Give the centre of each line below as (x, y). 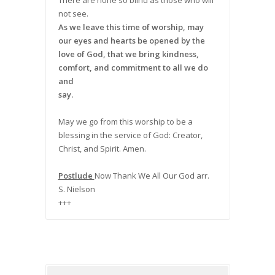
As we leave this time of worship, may (131, 27)
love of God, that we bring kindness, (128, 54)
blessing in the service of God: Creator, (130, 135)
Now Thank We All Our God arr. (152, 176)
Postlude (76, 176)
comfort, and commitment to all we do (133, 68)
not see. (73, 14)
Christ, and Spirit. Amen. (102, 149)
